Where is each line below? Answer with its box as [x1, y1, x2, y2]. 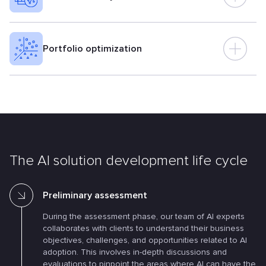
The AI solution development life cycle [9, 152, 248, 169]
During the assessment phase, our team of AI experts [43, 211, 245, 221]
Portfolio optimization [43, 43, 142, 55]
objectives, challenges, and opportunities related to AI [43, 235, 247, 245]
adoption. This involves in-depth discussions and [43, 247, 227, 257]
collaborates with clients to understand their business [43, 223, 244, 233]
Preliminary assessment [43, 189, 147, 201]
